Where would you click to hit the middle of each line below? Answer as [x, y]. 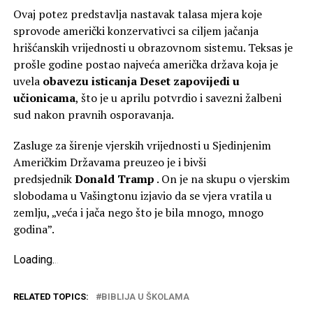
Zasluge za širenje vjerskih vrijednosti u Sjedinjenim [142, 145]
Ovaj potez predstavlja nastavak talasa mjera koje [137, 14]
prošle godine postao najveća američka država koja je [145, 64]
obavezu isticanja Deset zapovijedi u [141, 81]
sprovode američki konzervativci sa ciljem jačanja [136, 30]
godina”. [34, 229]
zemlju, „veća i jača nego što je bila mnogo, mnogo [138, 212]
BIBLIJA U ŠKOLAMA [145, 296]
